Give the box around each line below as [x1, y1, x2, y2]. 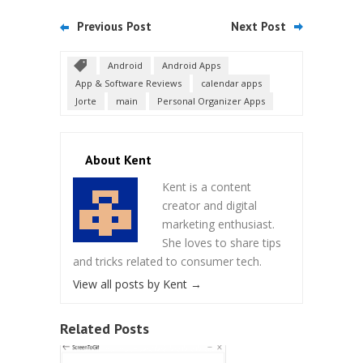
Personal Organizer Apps [157, 95, 265, 107]
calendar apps [201, 77, 262, 89]
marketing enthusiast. [162, 216, 275, 232]
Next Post [231, 19, 286, 34]
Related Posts [60, 319, 149, 338]
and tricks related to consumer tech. [73, 254, 262, 269]
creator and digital [162, 198, 257, 213]
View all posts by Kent [73, 276, 190, 292]
